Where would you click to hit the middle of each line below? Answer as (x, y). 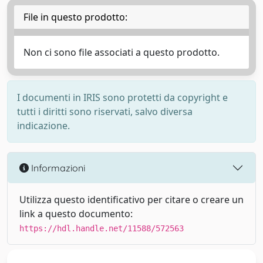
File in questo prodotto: (75, 17)
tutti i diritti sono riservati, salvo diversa (105, 112)
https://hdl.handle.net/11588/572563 (102, 228)
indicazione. (43, 126)
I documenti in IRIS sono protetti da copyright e (122, 97)
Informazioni (57, 168)
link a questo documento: (76, 214)
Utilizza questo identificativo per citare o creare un (131, 200)
